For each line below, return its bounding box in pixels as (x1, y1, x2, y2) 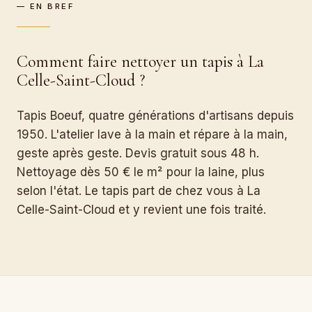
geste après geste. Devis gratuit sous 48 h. (17, 146, 259, 160)
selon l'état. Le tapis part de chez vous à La (17, 184, 260, 198)
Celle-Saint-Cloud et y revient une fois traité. (17, 203, 266, 217)
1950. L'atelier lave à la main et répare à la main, (17, 127, 288, 141)
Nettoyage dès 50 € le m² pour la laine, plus (17, 165, 265, 179)
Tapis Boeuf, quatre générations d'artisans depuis (17, 109, 294, 123)
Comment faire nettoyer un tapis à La (17, 52, 264, 72)
